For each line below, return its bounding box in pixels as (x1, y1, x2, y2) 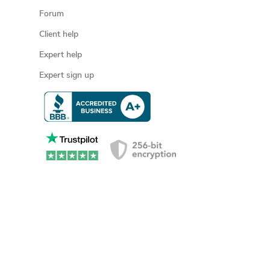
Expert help (39, 51, 82, 60)
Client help (39, 30, 78, 39)
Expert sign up (39, 71, 94, 80)
